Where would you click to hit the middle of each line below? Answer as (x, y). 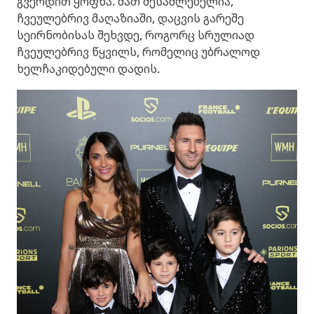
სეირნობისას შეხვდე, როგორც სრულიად (136, 35)
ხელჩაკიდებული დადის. (88, 69)
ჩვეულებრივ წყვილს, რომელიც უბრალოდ (138, 52)
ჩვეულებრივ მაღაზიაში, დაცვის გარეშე (130, 19)
